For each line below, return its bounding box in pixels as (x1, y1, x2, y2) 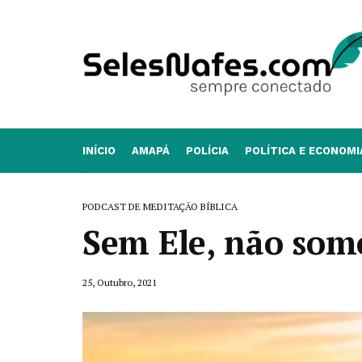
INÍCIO (82, 144, 116, 157)
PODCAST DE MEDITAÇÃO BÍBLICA (82, 200, 238, 213)
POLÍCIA (186, 144, 229, 157)
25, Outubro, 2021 (82, 276, 157, 288)
